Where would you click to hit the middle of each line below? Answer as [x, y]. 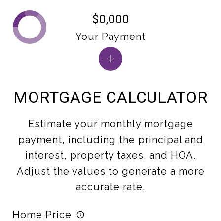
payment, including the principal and [110, 140]
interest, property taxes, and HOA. [110, 155]
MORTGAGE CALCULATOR [110, 97]
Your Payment [110, 37]
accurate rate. [110, 187]
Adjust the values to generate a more [110, 171]
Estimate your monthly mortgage [110, 124]
